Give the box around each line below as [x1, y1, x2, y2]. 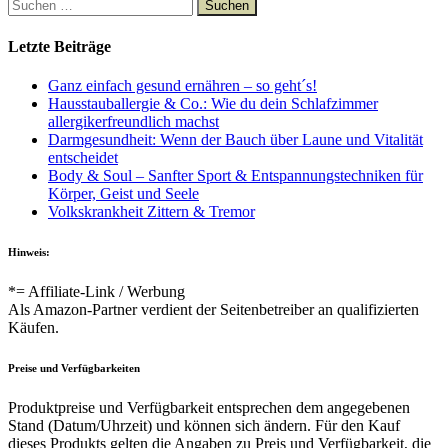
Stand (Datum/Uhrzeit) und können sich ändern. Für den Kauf [8, 416, 400, 434]
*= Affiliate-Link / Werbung [8, 282, 185, 300]
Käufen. [8, 318, 59, 336]
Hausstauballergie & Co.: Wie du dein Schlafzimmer [48, 95, 378, 112]
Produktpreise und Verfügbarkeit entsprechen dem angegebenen [8, 398, 410, 416]
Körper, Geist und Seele [48, 185, 199, 202]
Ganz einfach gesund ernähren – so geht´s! [48, 77, 317, 94]
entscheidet [48, 149, 118, 166]
